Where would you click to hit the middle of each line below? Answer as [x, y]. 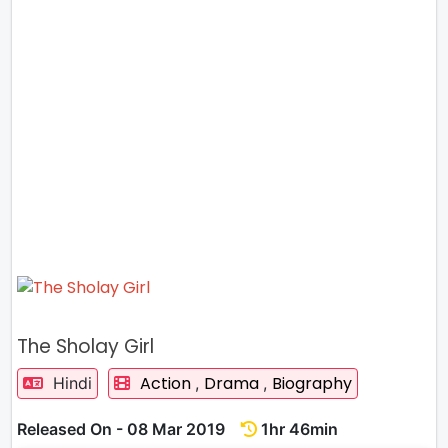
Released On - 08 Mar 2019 [129, 429]
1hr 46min [297, 429]
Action [167, 383]
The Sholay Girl [85, 346]
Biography [312, 383]
